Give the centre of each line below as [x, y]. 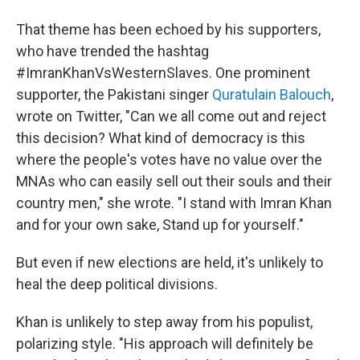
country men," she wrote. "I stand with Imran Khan [174, 203]
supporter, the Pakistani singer [114, 95]
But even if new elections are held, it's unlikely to [170, 263]
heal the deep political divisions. [117, 284]
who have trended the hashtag [112, 51]
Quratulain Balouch [272, 95]
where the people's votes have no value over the [169, 160]
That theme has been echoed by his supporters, [168, 30]
